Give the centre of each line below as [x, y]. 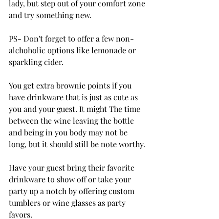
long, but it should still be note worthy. [77, 144]
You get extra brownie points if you [71, 85]
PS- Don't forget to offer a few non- [71, 38]
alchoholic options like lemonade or [73, 50]
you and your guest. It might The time [76, 109]
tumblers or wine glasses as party [68, 202]
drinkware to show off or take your [71, 179]
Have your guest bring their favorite [73, 167]
